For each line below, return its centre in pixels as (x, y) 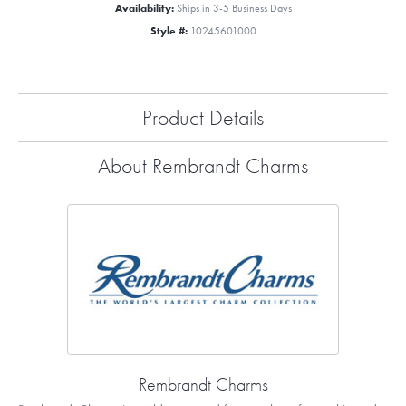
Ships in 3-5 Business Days (234, 9)
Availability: (144, 9)
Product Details (203, 118)
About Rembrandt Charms (203, 166)
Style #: (169, 31)
